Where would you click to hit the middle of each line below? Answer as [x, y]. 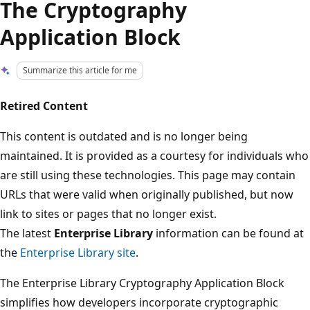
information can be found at [228, 233]
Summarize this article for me [80, 70]
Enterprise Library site [78, 252]
